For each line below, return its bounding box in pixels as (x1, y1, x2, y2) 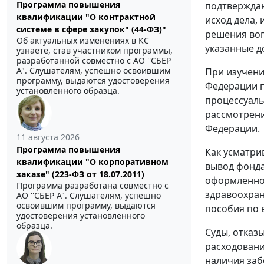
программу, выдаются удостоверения (16, 74, 170, 86)
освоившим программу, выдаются (16, 199, 156, 211)
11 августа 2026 (16, 131, 80, 143)
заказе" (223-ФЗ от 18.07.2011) (16, 168, 144, 180)
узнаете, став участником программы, (16, 44, 173, 56)
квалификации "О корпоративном (16, 156, 169, 167)
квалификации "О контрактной (16, 11, 156, 22)
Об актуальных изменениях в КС (16, 34, 149, 46)
